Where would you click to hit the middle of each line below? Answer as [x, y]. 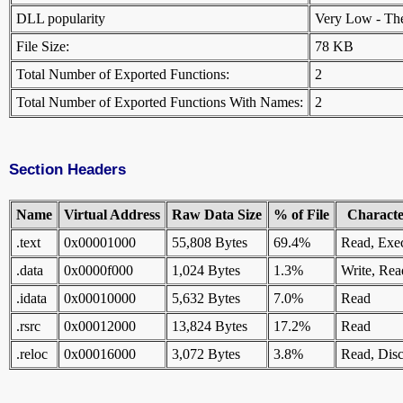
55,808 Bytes [210, 243]
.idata [31, 299]
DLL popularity [61, 19]
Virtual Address [112, 215]
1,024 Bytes [206, 271]
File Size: [43, 47]
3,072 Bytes [206, 354]
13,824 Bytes [210, 327]
